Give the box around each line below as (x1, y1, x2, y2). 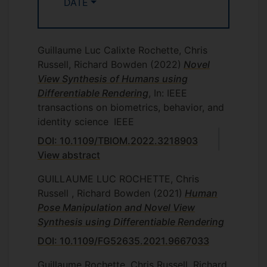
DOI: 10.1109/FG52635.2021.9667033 (38, 235, 209, 247)
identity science (38, 116, 108, 128)
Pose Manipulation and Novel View (38, 201, 195, 213)
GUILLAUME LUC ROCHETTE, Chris (38, 173, 199, 185)
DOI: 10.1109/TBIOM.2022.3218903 (38, 135, 198, 147)
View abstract (38, 149, 100, 161)
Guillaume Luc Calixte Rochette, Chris (38, 44, 207, 56)
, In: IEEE (148, 87, 187, 99)
